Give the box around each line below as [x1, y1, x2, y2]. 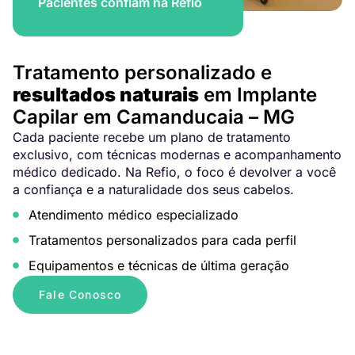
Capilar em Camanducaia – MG [13, 105, 295, 129]
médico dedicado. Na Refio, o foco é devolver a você [13, 164, 336, 181]
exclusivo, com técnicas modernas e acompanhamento [13, 147, 342, 163]
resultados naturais [13, 83, 199, 107]
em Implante [199, 83, 317, 107]
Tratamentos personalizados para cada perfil [29, 232, 296, 249]
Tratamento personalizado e [13, 61, 272, 85]
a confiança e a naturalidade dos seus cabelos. [13, 181, 294, 198]
